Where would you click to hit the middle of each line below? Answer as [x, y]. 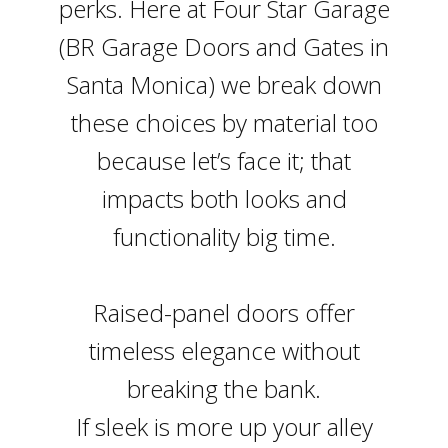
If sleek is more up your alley [224, 426]
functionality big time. [224, 236]
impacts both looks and [224, 198]
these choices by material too [224, 122]
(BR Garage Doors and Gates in [224, 46]
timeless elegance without [224, 350]
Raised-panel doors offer [224, 312]
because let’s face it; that [224, 160]
